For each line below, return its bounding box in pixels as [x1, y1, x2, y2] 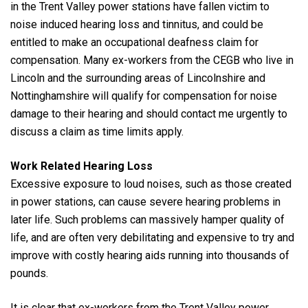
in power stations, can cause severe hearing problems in [10, 195, 280, 208]
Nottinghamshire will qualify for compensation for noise [10, 89, 277, 102]
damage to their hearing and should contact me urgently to [10, 107, 287, 120]
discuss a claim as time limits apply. [10, 124, 184, 138]
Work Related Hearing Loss [10, 159, 153, 173]
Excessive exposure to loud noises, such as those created [10, 177, 291, 190]
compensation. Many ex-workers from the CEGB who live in [10, 53, 294, 67]
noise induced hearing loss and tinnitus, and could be [10, 17, 263, 31]
